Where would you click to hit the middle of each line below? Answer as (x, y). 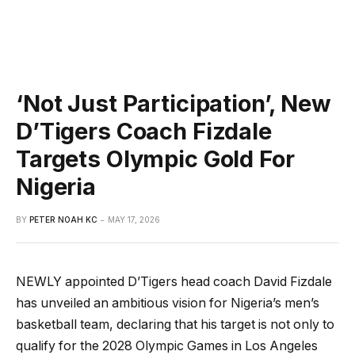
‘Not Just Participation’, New (174, 103)
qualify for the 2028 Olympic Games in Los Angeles (167, 345)
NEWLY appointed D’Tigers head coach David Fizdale (174, 281)
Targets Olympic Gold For (155, 158)
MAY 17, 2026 (134, 219)
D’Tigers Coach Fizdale (144, 131)
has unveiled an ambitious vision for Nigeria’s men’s (168, 303)
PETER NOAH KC (63, 219)
